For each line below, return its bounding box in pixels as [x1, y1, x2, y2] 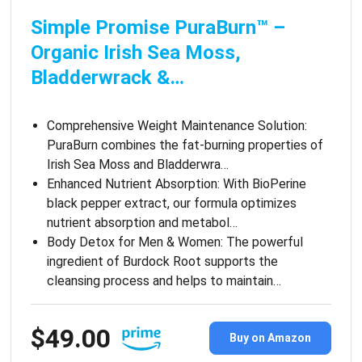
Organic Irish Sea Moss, [30, 40, 241, 64]
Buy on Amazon [229, 331, 312, 345]
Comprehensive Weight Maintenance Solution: [46, 117, 307, 133]
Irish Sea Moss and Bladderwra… [46, 156, 229, 172]
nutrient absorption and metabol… [46, 214, 238, 230]
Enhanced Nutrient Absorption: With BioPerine [46, 175, 306, 192]
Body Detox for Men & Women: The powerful [46, 234, 303, 250]
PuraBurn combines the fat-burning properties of [46, 137, 323, 153]
